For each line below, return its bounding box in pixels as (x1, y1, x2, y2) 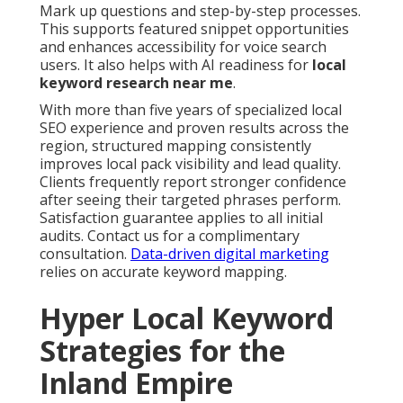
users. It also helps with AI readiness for (40, 55, 312, 76)
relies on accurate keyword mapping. (40, 262, 287, 282)
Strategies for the (40, 331, 285, 371)
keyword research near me (40, 73, 233, 94)
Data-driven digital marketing (130, 244, 329, 264)
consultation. (40, 244, 130, 264)
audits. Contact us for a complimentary (40, 226, 300, 246)
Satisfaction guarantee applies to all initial (40, 208, 323, 228)
